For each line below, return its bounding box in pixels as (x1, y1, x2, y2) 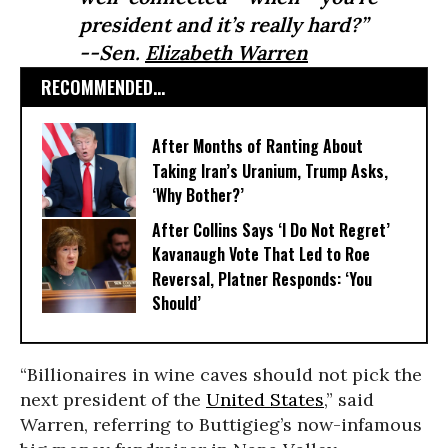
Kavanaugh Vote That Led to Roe (152, 242, 370, 267)
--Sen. (79, 40, 145, 65)
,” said (324, 388, 374, 411)
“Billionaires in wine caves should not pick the (20, 363, 422, 386)
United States (206, 388, 324, 411)
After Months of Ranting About (152, 134, 363, 159)
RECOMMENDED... (41, 74, 165, 100)
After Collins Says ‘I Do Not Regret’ (152, 218, 390, 243)
